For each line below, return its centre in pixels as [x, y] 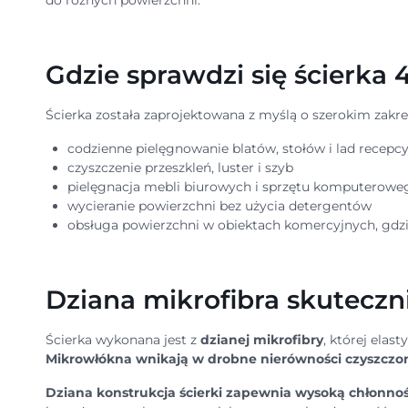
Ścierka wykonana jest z [122, 340]
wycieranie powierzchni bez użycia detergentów [219, 206]
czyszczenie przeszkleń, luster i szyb [180, 168]
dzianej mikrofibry [261, 340]
